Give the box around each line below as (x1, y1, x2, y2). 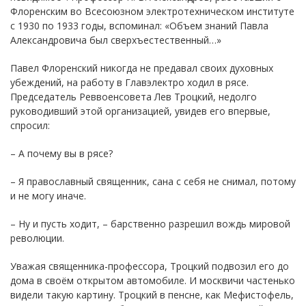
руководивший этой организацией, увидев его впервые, (10, 104, 270, 117)
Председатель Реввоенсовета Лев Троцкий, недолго (10, 89, 257, 103)
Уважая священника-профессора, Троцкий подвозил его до (10, 259, 289, 273)
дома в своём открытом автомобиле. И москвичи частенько (10, 273, 295, 287)
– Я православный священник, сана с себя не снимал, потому (10, 174, 296, 188)
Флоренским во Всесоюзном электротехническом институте (10, 4, 294, 18)
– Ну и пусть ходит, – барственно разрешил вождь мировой (10, 217, 290, 230)
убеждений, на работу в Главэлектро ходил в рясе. (10, 75, 249, 89)
